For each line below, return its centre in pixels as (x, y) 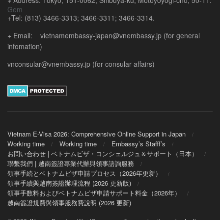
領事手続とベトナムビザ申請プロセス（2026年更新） (84, 173)
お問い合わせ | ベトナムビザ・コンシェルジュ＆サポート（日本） (103, 154)
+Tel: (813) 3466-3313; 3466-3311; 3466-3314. (81, 18)
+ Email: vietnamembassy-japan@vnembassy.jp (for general (104, 36)
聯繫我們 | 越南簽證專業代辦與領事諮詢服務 (71, 164)
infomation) (25, 46)
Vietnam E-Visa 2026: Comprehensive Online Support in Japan (96, 134)
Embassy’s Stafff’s (138, 144)
